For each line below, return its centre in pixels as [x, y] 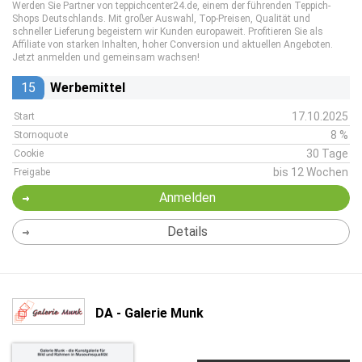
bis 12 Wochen [311, 172]
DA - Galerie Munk [149, 313]
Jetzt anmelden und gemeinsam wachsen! [106, 57]
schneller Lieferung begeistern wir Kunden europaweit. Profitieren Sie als [168, 32]
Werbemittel [88, 88]
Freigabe [32, 172]
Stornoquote [41, 135]
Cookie [29, 154]
